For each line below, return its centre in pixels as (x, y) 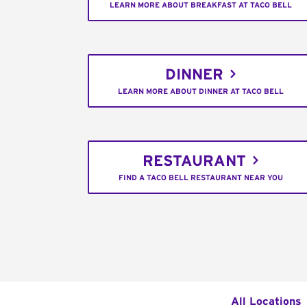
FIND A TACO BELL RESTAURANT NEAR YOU (201, 178)
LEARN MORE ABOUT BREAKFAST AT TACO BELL (201, 5)
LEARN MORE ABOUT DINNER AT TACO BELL (201, 92)
